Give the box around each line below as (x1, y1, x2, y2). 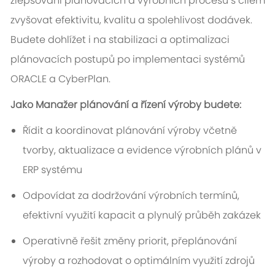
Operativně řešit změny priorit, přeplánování (22, 234, 237, 249)
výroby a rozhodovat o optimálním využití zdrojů (22, 254, 255, 268)
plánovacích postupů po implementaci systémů (10, 52, 245, 67)
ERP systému (22, 163, 82, 177)
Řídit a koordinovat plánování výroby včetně (22, 123, 237, 138)
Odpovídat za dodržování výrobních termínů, (22, 188, 239, 203)
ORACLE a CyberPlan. (10, 72, 110, 87)
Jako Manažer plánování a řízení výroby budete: (10, 98, 241, 112)
